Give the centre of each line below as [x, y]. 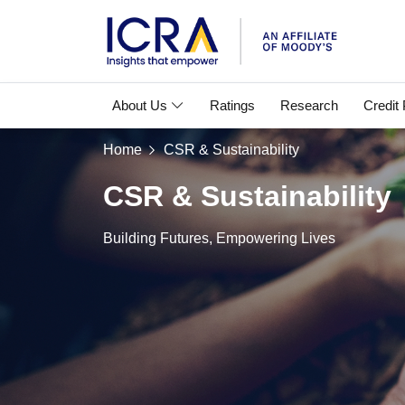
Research [309, 105]
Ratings [232, 105]
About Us [141, 105]
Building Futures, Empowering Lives [219, 238]
